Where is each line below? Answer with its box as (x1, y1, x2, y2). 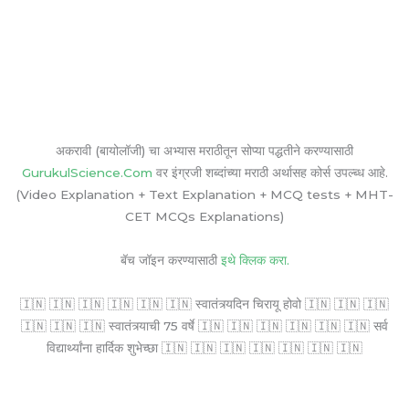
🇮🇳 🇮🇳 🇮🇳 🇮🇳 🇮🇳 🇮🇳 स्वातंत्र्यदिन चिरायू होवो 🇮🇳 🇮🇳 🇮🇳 (20, 296, 389, 311)
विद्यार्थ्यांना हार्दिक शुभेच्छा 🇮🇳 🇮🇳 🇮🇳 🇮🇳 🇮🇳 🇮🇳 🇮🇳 (47, 340, 362, 355)
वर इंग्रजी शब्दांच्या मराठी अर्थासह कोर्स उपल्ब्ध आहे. (152, 164, 388, 180)
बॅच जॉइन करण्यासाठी (120, 252, 221, 267)
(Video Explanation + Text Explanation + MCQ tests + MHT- (16, 186, 393, 202)
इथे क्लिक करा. (220, 252, 289, 267)
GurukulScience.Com (21, 164, 152, 180)
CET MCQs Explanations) (125, 208, 284, 224)
